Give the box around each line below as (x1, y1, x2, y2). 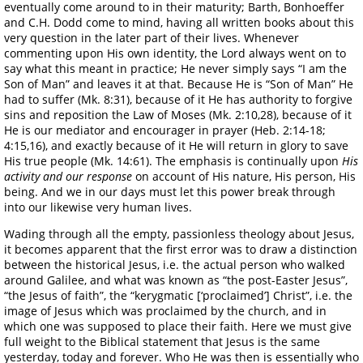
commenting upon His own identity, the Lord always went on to (4, 45, 346, 61)
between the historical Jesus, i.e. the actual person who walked (4, 256, 345, 272)
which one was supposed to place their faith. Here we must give (4, 318, 352, 334)
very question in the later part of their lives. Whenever (4, 29, 299, 45)
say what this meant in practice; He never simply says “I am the (4, 60, 347, 76)
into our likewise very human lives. (4, 199, 192, 215)
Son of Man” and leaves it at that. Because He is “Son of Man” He (4, 75, 353, 92)
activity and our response (4, 168, 132, 184)
